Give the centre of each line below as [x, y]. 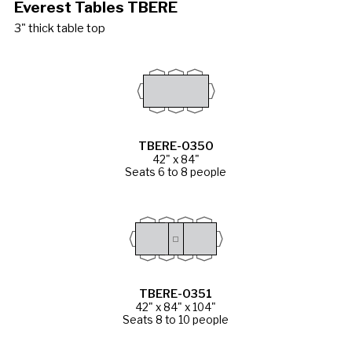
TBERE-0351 [176, 293]
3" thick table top [59, 28]
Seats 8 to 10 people [176, 319]
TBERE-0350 [176, 146]
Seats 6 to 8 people [176, 172]
